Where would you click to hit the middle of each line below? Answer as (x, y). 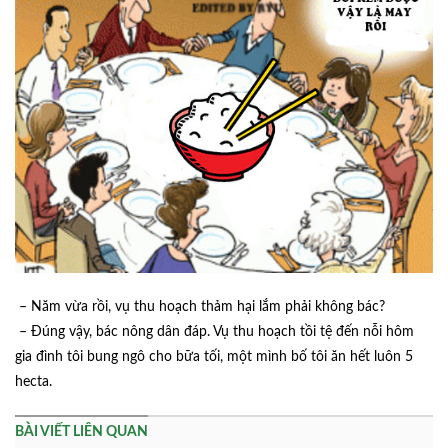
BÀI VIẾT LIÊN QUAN (81, 431)
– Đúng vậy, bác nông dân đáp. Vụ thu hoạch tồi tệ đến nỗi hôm (214, 331)
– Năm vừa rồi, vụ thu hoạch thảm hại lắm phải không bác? (200, 306)
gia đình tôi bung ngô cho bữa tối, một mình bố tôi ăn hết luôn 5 (214, 356)
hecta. (33, 381)
